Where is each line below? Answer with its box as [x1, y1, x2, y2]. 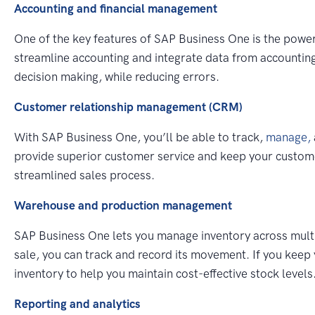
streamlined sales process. [14, 167, 155, 182]
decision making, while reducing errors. [14, 69, 219, 84]
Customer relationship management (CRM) [14, 99, 243, 114]
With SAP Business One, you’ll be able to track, [14, 129, 266, 144]
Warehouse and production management [14, 198, 232, 212]
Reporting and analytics [14, 296, 141, 311]
